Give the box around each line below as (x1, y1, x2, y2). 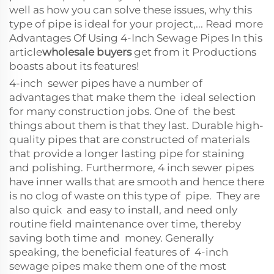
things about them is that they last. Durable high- (9, 119, 264, 131)
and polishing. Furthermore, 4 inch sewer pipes (9, 161, 254, 174)
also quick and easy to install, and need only (9, 204, 237, 216)
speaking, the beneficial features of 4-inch (9, 246, 228, 258)
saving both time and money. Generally (9, 232, 213, 244)
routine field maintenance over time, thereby (9, 218, 241, 230)
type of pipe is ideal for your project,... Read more (9, 18, 263, 30)
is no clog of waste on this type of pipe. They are (9, 190, 260, 202)
